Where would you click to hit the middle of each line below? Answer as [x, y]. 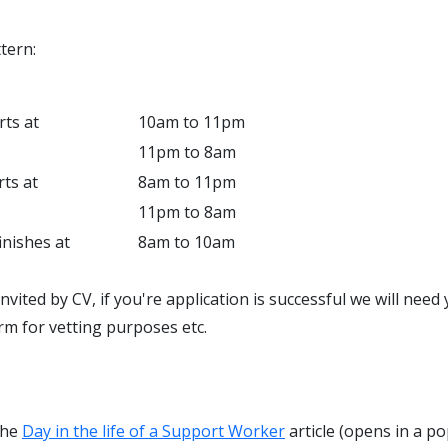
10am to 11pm [191, 122]
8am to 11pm [187, 182]
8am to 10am [186, 242]
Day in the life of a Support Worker [153, 431]
